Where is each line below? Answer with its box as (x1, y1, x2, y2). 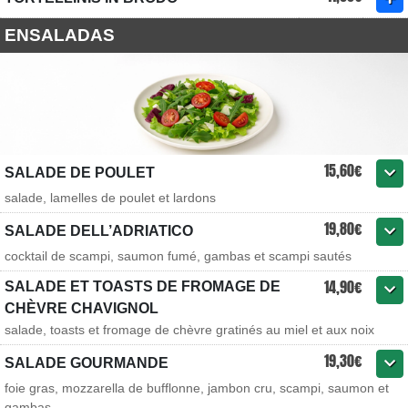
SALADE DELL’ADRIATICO (5, 223, 193, 239)
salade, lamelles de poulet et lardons (5, 190, 216, 205)
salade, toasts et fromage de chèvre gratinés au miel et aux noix (5, 322, 374, 337)
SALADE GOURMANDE (5, 355, 168, 371)
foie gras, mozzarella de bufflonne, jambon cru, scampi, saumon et (5, 381, 389, 395)
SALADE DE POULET (5, 165, 155, 180)
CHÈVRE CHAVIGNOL (5, 301, 158, 316)
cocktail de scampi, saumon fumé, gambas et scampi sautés (5, 249, 352, 263)
